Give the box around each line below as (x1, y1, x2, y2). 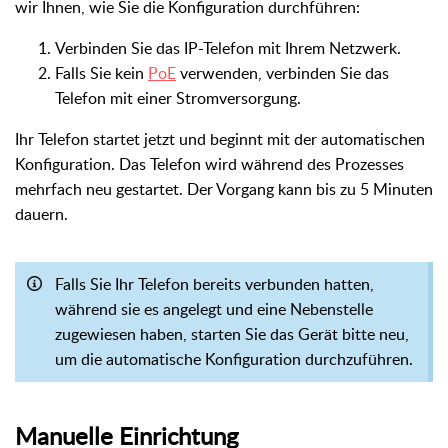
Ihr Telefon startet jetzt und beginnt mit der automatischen (15, 127, 425, 150)
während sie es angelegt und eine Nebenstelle (55, 297, 373, 320)
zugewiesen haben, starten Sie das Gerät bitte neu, (55, 322, 409, 345)
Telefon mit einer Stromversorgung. (55, 86, 301, 109)
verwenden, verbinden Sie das (176, 61, 389, 84)
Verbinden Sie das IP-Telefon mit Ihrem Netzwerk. (55, 36, 405, 59)
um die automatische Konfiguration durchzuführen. (55, 347, 413, 370)
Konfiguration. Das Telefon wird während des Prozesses (15, 152, 404, 175)
